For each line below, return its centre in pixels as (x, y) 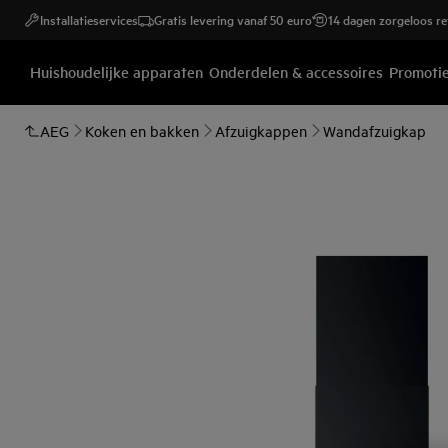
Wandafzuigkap (374, 130)
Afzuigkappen (261, 130)
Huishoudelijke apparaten (116, 71)
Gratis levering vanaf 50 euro (233, 19)
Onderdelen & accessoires (296, 71)
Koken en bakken (142, 130)
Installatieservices (89, 19)
